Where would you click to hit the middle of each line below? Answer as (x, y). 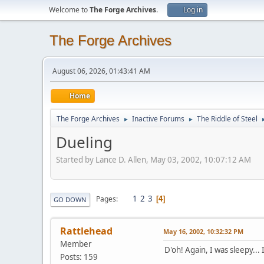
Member (76, 244)
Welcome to (69, 10)
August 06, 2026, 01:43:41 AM (101, 71)
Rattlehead (86, 231)
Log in (193, 10)
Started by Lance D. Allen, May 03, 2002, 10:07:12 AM (154, 159)
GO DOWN (70, 199)
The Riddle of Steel (227, 119)
